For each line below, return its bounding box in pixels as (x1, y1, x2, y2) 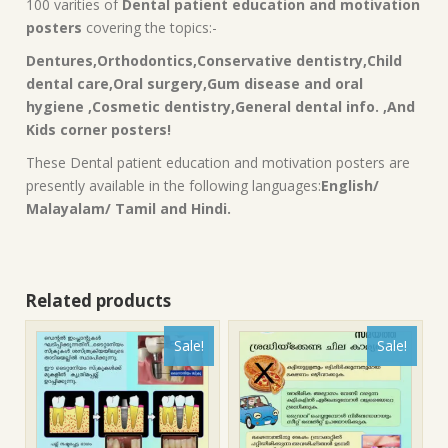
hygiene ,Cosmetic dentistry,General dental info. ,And (26, 96, 415, 116)
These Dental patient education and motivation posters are (26, 152, 410, 172)
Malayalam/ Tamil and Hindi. (26, 198, 231, 218)
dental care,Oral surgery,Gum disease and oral (26, 73, 363, 93)
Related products (25, 288, 171, 312)
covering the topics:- (82, 17, 217, 37)
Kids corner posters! (26, 119, 171, 139)
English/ (321, 175, 379, 195)
